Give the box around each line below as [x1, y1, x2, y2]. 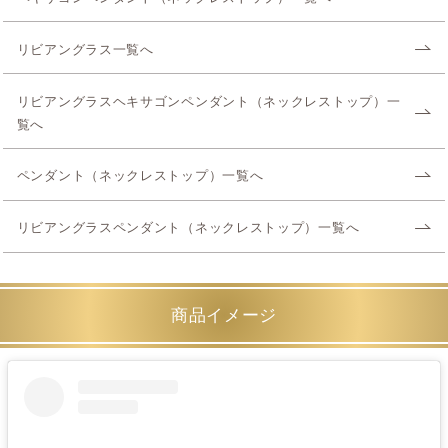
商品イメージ [170, 306, 278, 326]
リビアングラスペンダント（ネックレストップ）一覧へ [16, 221, 360, 236]
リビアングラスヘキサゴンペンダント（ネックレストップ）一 [16, 94, 401, 109]
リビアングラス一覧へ [16, 42, 154, 57]
